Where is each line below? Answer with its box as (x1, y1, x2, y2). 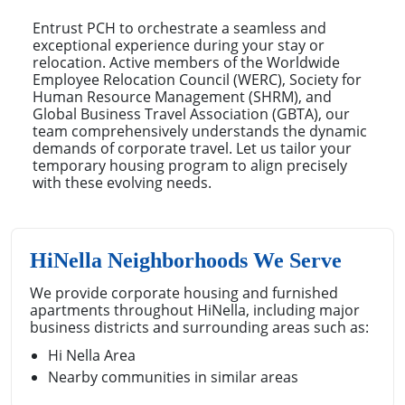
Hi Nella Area (48, 344, 136, 365)
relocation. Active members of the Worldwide (33, 52, 340, 72)
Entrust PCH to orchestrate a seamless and (33, 17, 326, 38)
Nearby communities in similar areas (48, 367, 298, 388)
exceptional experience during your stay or (33, 34, 325, 55)
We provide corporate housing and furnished (30, 282, 338, 303)
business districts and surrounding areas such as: (30, 316, 369, 337)
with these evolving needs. (33, 172, 212, 193)
